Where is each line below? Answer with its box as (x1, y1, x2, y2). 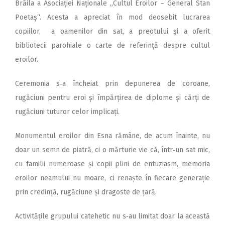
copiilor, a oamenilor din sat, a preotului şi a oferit (15, 27, 210, 36)
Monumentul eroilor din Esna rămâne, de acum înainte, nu (15, 131, 210, 140)
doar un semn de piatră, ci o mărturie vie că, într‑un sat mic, (15, 145, 210, 154)
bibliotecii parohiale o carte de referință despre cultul (15, 41, 210, 50)
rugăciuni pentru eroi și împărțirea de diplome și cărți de (15, 93, 210, 102)
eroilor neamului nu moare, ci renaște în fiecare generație (15, 173, 210, 182)
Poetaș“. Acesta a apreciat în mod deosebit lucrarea (15, 13, 210, 22)
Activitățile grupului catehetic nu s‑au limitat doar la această (15, 211, 210, 220)
